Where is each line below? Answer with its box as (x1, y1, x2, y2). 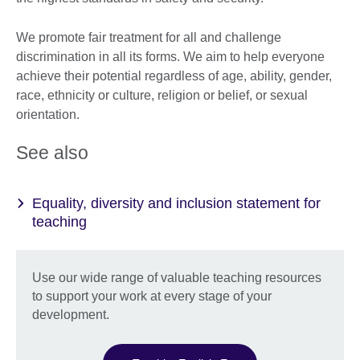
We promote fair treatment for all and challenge (16, 31, 281, 45)
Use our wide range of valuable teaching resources (32, 270, 321, 284)
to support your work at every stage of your (32, 288, 272, 303)
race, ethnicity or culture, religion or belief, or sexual (16, 88, 308, 103)
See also (16, 142, 88, 164)
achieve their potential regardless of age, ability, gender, (16, 69, 332, 84)
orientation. (16, 108, 83, 122)
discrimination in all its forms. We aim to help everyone (16, 50, 325, 64)
